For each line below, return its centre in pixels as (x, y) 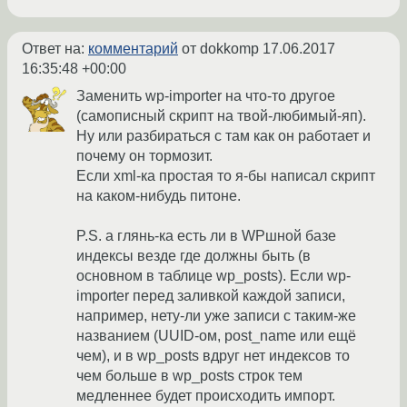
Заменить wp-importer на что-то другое (206, 96)
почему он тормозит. (144, 156)
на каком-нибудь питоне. (159, 196)
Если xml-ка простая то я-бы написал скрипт (226, 176)
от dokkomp (220, 49)
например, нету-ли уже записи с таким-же (216, 316)
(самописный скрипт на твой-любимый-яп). (221, 116)
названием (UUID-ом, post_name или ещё (216, 336)
